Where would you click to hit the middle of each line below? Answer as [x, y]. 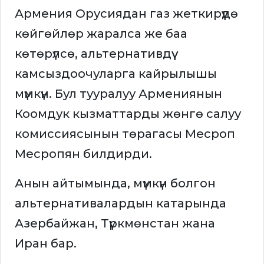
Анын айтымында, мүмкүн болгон [115, 184]
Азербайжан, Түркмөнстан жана [115, 224]
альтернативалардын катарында [121, 204]
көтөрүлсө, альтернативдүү [93, 54]
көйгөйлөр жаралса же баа [101, 34]
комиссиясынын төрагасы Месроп [125, 134]
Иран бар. [46, 244]
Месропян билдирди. [83, 154]
